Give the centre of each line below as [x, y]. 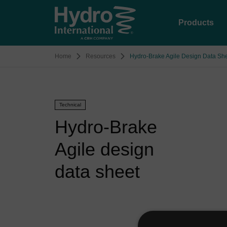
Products [196, 23]
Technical [70, 105]
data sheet [97, 172]
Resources [101, 56]
